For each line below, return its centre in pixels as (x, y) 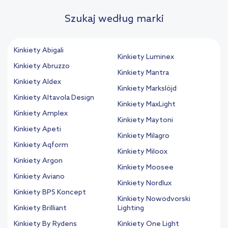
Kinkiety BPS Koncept (50, 193)
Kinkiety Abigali (39, 51)
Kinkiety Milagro (144, 136)
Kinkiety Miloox (142, 152)
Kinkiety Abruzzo (42, 67)
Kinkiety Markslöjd (147, 89)
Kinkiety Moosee (146, 168)
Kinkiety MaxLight (147, 105)
